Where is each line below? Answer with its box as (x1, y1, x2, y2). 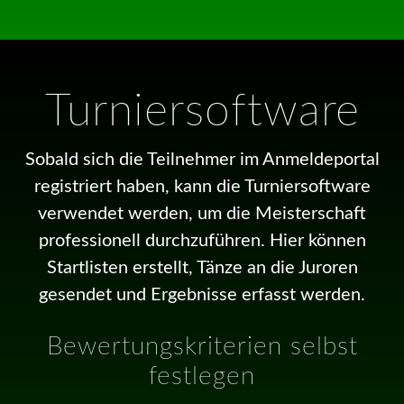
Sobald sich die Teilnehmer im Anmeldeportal (24, 150, 380, 169)
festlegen (149, 363, 255, 389)
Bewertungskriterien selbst (46, 333, 358, 359)
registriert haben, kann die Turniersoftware (33, 177, 371, 196)
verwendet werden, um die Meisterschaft (38, 204, 366, 223)
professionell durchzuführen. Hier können (38, 231, 366, 250)
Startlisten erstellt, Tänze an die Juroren (46, 258, 358, 277)
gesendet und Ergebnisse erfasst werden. (39, 285, 365, 304)
